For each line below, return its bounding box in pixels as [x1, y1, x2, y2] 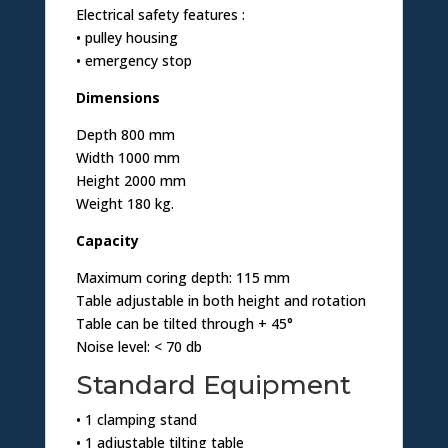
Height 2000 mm [75, 171, 186, 191]
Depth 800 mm [75, 125, 175, 145]
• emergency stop [75, 51, 192, 71]
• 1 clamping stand [75, 410, 197, 430]
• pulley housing [75, 28, 178, 48]
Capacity [75, 231, 139, 251]
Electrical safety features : [75, 5, 245, 25]
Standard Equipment [75, 369, 351, 402]
